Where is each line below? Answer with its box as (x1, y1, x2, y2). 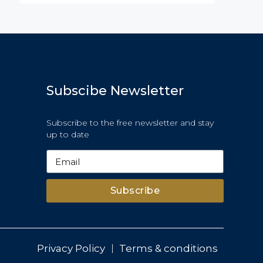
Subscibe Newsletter (46, 83, 184, 99)
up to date (46, 129, 89, 140)
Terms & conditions (119, 242, 218, 254)
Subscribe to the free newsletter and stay (46, 117, 214, 129)
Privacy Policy (37, 242, 105, 254)
